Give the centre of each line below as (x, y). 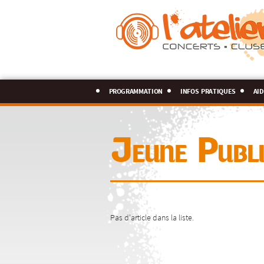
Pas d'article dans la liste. (152, 217)
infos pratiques (208, 89)
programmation (136, 89)
